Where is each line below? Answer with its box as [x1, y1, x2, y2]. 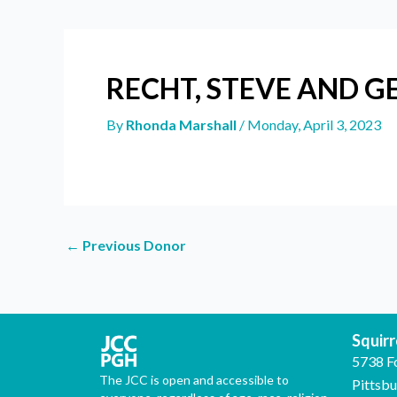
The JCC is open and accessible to [99, 372, 289, 387]
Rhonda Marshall [126, 116, 239, 133]
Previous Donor [80, 237, 186, 253]
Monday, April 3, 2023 [247, 116, 381, 133]
